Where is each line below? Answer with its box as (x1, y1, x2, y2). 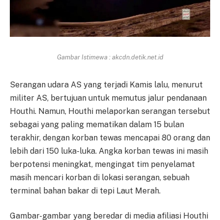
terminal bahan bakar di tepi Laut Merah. (10, 186, 161, 195)
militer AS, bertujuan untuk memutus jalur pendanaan (10, 93, 207, 103)
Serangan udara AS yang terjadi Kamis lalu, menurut (10, 80, 203, 89)
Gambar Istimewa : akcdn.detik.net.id (56, 53, 164, 61)
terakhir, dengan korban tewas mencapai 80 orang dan (10, 133, 210, 142)
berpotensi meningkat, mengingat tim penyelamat (10, 159, 195, 169)
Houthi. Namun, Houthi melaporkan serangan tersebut (10, 106, 210, 116)
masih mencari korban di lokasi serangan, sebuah (10, 172, 190, 182)
